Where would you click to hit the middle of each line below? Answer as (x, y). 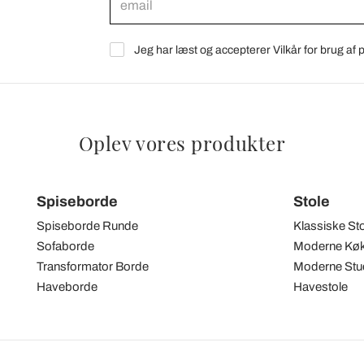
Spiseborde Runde (88, 226)
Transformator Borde (93, 266)
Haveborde (67, 287)
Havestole (320, 287)
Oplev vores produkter (182, 143)
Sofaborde (66, 246)
